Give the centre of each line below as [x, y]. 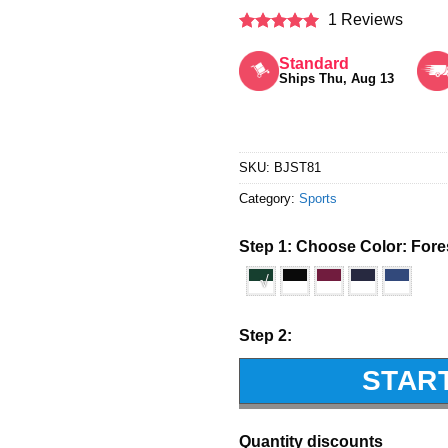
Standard [314, 63]
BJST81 [297, 167]
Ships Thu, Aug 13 [336, 78]
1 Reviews [361, 19]
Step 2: [265, 335]
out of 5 [267, 59]
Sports [318, 198]
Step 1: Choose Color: [325, 246]
